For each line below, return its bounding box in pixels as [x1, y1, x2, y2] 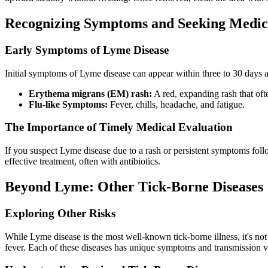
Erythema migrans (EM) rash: [29, 88, 152, 99]
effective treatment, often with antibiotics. [5, 156, 160, 167]
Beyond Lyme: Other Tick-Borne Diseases [5, 179, 263, 194]
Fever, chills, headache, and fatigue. [108, 99, 245, 109]
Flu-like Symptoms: [29, 99, 108, 109]
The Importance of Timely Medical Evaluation [5, 121, 233, 134]
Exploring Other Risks [5, 206, 115, 220]
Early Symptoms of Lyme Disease [5, 43, 169, 56]
